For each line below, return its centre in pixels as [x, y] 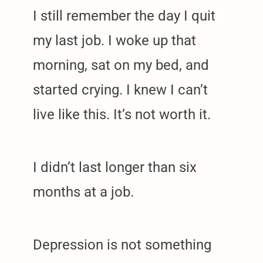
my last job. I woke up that [114, 40]
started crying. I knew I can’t [120, 90]
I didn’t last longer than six [115, 167]
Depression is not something [122, 245]
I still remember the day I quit [124, 16]
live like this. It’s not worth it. [122, 114]
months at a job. [83, 192]
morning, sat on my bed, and [121, 65]
